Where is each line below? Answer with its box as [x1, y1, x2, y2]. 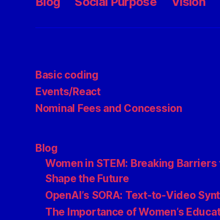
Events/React [35, 85, 101, 98]
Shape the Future [45, 172, 129, 185]
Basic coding [35, 69, 99, 81]
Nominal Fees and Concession [35, 102, 182, 114]
